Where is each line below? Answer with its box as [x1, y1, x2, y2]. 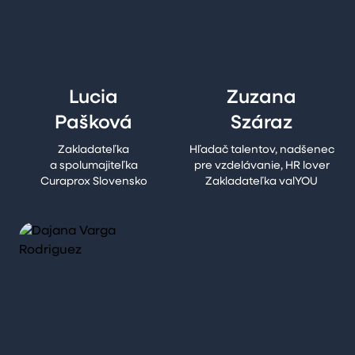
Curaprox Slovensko [40, 176, 147, 188]
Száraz [231, 114, 292, 133]
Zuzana [227, 89, 296, 108]
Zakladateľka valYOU [205, 176, 318, 188]
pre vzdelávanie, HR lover [193, 160, 330, 172]
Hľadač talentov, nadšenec [189, 144, 334, 156]
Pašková [55, 114, 132, 133]
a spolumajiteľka [49, 160, 138, 172]
